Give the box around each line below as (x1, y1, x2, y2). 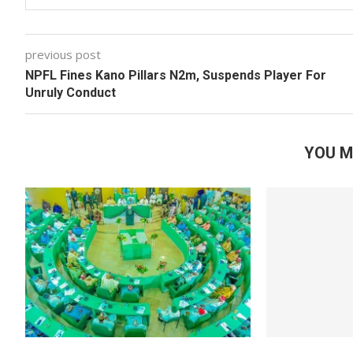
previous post (25, 46, 101, 62)
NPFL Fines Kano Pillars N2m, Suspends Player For (25, 68, 326, 83)
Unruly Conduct (25, 85, 119, 100)
